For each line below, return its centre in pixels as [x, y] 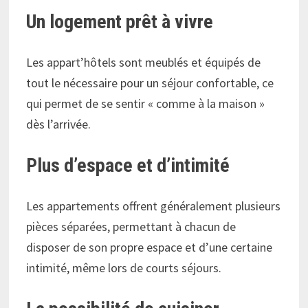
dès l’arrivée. [59, 124]
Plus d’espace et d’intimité [128, 165]
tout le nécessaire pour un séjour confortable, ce [150, 82]
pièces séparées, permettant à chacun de [131, 226]
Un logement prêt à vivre [120, 21]
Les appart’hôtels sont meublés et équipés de [144, 62]
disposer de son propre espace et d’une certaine [150, 247]
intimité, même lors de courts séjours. [124, 267]
